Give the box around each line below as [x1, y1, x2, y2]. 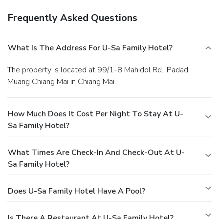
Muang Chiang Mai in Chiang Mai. [7, 76, 116, 87]
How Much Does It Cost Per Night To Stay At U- [8, 108, 183, 119]
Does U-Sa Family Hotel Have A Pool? [8, 185, 145, 197]
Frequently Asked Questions [7, 11, 137, 24]
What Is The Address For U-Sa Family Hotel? [8, 42, 173, 53]
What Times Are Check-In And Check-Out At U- [8, 147, 185, 158]
